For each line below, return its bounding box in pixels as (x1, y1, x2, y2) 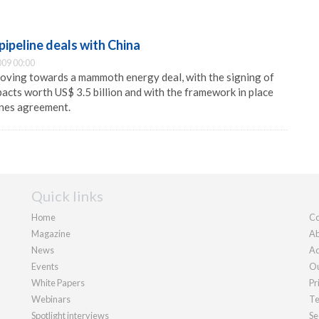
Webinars (31, 293, 70, 305)
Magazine (31, 228, 70, 239)
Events (31, 261, 58, 272)
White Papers (31, 277, 85, 288)
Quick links (31, 187, 103, 204)
